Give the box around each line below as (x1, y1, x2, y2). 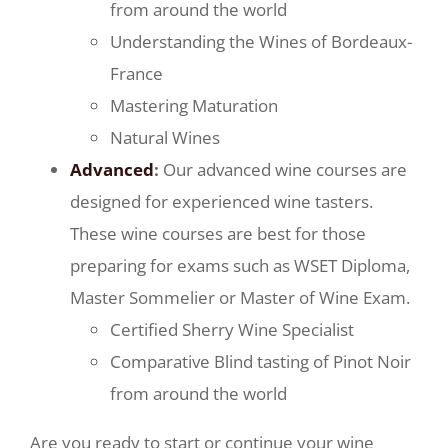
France (110, 62, 163, 85)
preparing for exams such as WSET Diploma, (70, 254, 410, 277)
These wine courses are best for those (70, 222, 366, 245)
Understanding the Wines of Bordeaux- (110, 30, 412, 53)
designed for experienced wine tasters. (70, 190, 373, 213)
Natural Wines (110, 126, 220, 149)
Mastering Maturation (110, 94, 278, 117)
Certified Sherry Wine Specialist (110, 318, 354, 341)
